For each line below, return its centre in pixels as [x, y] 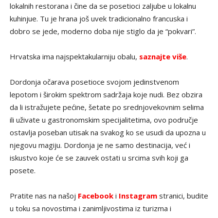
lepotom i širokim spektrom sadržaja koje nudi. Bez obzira [106, 95]
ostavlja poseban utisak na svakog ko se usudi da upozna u [108, 133]
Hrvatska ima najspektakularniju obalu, [74, 57]
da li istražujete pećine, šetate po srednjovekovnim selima [107, 107]
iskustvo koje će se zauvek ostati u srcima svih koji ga [99, 158]
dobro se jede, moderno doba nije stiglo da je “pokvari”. [103, 31]
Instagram [138, 196]
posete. [23, 171]
